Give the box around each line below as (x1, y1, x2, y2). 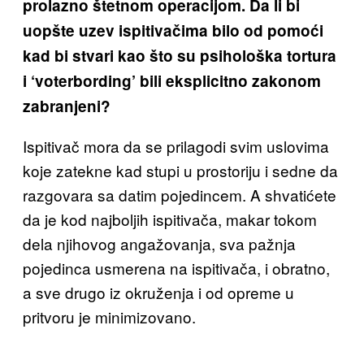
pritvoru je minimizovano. (23, 305, 196, 328)
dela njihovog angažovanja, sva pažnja (23, 232, 296, 255)
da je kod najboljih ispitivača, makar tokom (23, 208, 317, 231)
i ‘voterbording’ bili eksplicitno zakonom (23, 70, 321, 93)
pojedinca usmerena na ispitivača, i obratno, (23, 257, 330, 279)
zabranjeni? (23, 95, 110, 118)
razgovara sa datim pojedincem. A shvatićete (23, 184, 336, 206)
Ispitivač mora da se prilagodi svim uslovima (23, 135, 329, 158)
